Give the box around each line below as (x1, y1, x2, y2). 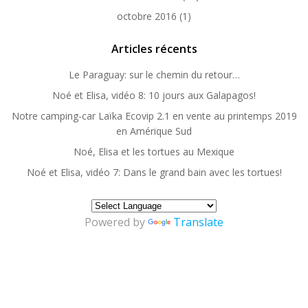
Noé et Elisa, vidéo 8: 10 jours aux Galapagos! (52, 89, 256, 102)
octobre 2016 (117, 10, 177, 23)
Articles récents (111, 41, 197, 57)
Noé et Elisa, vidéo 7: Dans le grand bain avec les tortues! (26, 166, 282, 179)
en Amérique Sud (116, 124, 192, 138)
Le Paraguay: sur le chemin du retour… (68, 68, 240, 82)
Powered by (85, 214, 148, 230)
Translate (173, 214, 223, 230)
